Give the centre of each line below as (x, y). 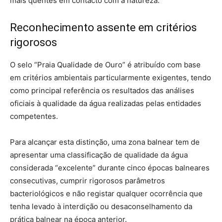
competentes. (34, 116)
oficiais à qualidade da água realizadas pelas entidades (106, 103)
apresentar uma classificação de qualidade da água (99, 155)
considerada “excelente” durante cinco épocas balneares (110, 167)
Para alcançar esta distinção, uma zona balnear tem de (105, 142)
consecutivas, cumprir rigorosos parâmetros (87, 180)
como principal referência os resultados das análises (102, 90)
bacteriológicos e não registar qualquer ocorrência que (106, 193)
